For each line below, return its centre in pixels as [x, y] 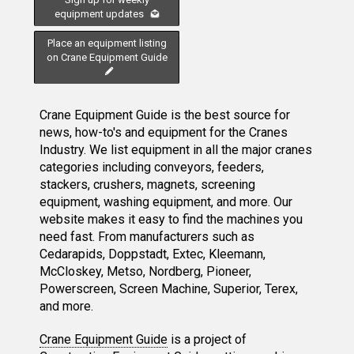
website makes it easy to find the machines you [171, 220]
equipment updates [100, 14]
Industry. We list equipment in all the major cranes [176, 150]
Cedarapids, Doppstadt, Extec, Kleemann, [153, 254]
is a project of [207, 340]
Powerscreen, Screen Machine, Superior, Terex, [169, 289]
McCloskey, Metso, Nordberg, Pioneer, [145, 272]
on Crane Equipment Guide [107, 58]
